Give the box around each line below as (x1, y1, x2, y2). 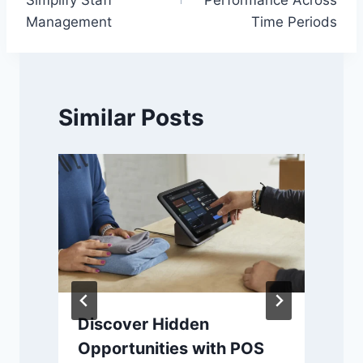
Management (26, 13, 112, 30)
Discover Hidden (78, 314, 209, 335)
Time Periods (251, 13, 337, 30)
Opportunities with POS (78, 339, 264, 359)
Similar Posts (58, 104, 204, 132)
